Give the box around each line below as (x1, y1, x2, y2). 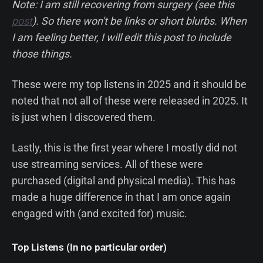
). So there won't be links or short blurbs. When (32, 14, 247, 27)
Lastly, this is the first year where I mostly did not (12, 141, 237, 154)
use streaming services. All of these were (12, 157, 203, 170)
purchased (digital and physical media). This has (12, 174, 235, 187)
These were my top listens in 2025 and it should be (12, 77, 247, 90)
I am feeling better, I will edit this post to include (12, 31, 231, 43)
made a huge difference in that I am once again (12, 190, 231, 203)
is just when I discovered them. (12, 110, 156, 123)
